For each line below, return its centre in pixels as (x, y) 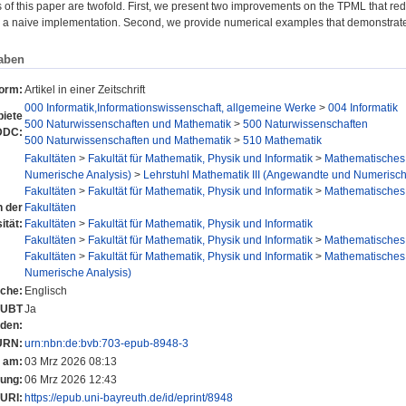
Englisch (46, 290)
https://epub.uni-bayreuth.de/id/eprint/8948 (129, 397)
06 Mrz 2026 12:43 (71, 379)
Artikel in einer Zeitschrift (85, 89)
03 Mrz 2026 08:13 (71, 361)
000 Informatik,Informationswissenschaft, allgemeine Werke (170, 107)
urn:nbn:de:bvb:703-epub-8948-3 (106, 343)
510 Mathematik (282, 140)
